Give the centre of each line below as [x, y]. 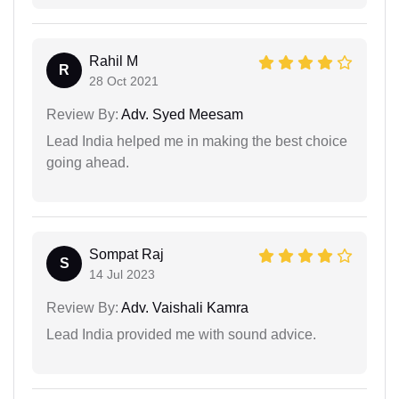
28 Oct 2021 [124, 81]
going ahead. [88, 162]
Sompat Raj [126, 254]
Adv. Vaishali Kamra [183, 307]
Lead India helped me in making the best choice [197, 141]
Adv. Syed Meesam [181, 114]
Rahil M [114, 61]
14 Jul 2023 [122, 274]
